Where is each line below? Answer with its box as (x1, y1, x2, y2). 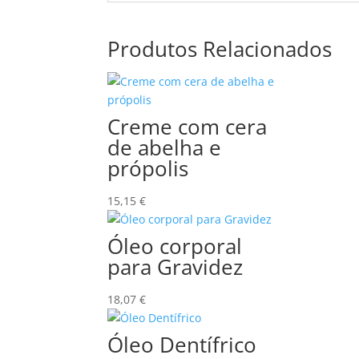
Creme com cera (107, 112, 268, 141)
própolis (107, 154, 189, 183)
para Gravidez (107, 252, 244, 281)
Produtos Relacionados (107, 34, 333, 63)
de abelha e (107, 133, 222, 162)
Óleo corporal (107, 232, 243, 260)
